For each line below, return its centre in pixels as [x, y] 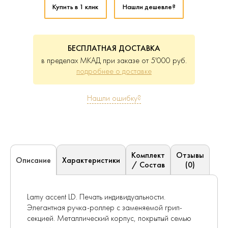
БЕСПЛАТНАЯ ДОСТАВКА [114, 48]
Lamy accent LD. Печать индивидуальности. [96, 197]
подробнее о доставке [114, 71]
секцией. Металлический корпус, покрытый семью [109, 218]
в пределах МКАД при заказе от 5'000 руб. [114, 61]
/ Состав [148, 165]
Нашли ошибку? [114, 98]
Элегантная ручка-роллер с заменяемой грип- [105, 208]
